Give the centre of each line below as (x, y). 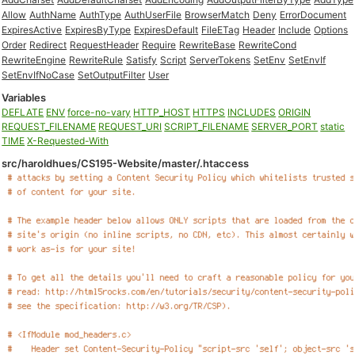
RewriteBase (208, 45)
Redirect (48, 45)
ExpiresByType (98, 30)
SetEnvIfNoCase (38, 75)
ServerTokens (220, 60)
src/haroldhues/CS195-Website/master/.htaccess (126, 163)
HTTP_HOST (162, 112)
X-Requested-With (68, 141)
